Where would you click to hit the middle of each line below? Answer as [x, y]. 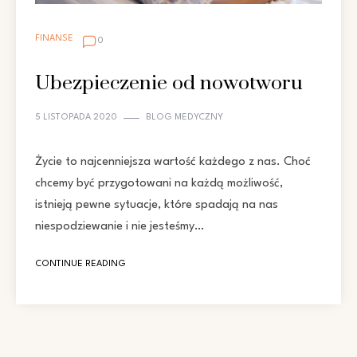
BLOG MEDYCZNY [184, 118]
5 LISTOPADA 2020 [76, 118]
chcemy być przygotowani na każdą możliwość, [159, 184]
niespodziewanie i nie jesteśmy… [120, 227]
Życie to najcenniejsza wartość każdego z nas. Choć [173, 163]
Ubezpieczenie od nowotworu [169, 84]
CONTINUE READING [80, 265]
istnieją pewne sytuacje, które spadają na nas [157, 206]
